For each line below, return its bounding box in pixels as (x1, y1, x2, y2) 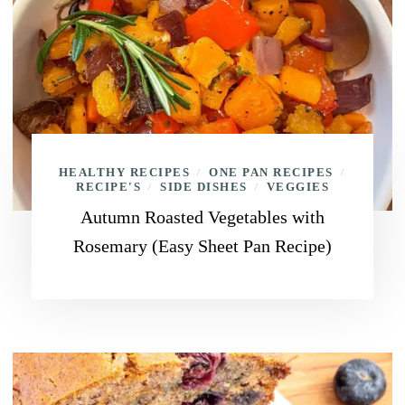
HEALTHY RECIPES (58, 165, 190, 179)
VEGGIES (266, 180, 329, 193)
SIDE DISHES (160, 180, 248, 193)
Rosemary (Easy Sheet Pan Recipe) (73, 236, 332, 256)
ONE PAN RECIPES (209, 165, 334, 179)
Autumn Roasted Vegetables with (80, 207, 325, 227)
